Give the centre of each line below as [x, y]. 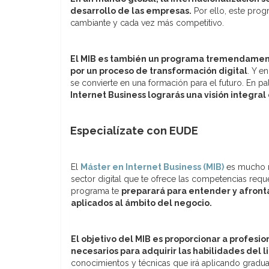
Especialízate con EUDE [135, 130]
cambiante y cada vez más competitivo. [147, 23]
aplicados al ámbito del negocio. [141, 203]
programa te [96, 191]
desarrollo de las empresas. [131, 11]
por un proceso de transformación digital [159, 71]
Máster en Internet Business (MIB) [152, 167]
